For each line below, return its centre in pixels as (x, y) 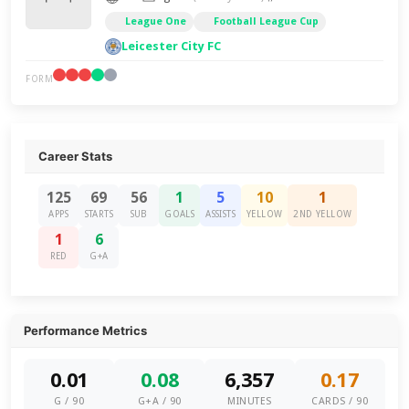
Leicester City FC (172, 46)
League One (156, 21)
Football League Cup (267, 21)
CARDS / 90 (340, 401)
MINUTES (250, 401)
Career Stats (76, 156)
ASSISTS (221, 214)
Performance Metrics (86, 330)
